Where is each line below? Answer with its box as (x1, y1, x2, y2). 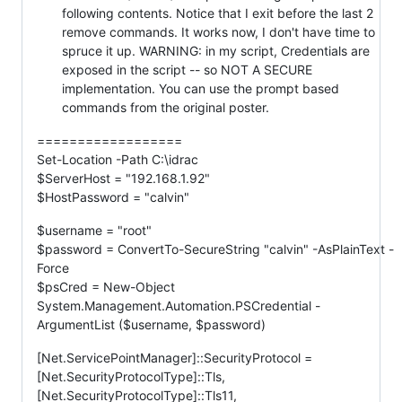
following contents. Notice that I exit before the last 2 (62, 4, 373, 21)
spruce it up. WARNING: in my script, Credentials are (62, 42, 370, 58)
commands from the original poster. (62, 99, 269, 115)
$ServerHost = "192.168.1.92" (37, 170, 210, 186)
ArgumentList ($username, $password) (37, 316, 266, 332)
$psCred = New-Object (37, 278, 175, 294)
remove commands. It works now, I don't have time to (62, 23, 375, 39)
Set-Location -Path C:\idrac (37, 151, 198, 167)
